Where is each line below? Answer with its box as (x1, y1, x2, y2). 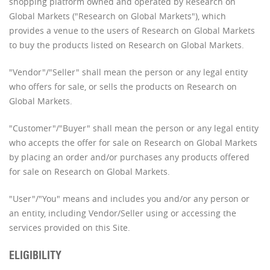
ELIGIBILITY (9, 248, 61, 262)
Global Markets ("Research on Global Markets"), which (9, 10, 226, 22)
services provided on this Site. (9, 222, 130, 233)
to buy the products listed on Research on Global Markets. (9, 39, 244, 51)
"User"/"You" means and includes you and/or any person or (9, 193, 250, 204)
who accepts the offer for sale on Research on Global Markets (9, 137, 257, 148)
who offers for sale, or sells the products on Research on (9, 81, 237, 92)
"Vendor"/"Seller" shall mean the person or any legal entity (9, 66, 248, 78)
